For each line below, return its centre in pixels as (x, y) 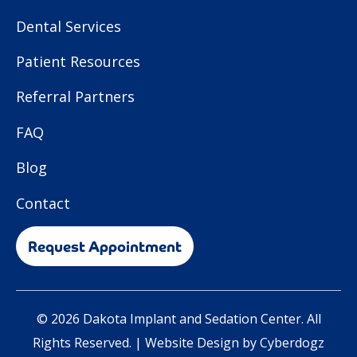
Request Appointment (105, 245)
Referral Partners (75, 97)
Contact (43, 203)
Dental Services (69, 26)
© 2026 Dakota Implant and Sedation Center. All (178, 318)
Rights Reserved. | (89, 342)
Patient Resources (78, 61)
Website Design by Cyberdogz (235, 342)
